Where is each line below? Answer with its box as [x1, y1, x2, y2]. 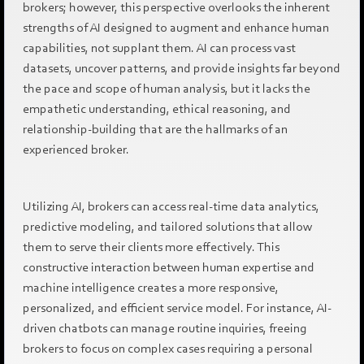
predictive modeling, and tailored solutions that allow [22, 219, 312, 234]
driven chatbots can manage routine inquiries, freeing [22, 320, 307, 336]
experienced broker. [22, 141, 129, 157]
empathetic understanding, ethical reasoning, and [22, 101, 291, 116]
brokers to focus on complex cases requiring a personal [22, 340, 313, 356]
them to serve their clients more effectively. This [22, 239, 279, 254]
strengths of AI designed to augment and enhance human [22, 19, 329, 35]
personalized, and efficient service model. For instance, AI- [22, 300, 331, 315]
